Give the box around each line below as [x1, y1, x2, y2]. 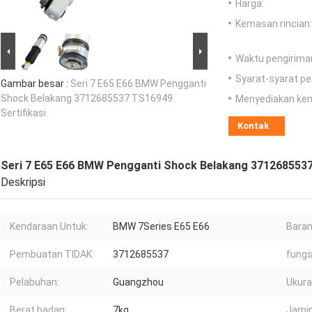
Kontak [237, 120, 269, 132]
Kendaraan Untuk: [10, 221, 88, 233]
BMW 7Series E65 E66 [113, 221, 210, 233]
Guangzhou [113, 276, 164, 288]
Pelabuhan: [10, 276, 59, 288]
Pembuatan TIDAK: [10, 249, 94, 260]
